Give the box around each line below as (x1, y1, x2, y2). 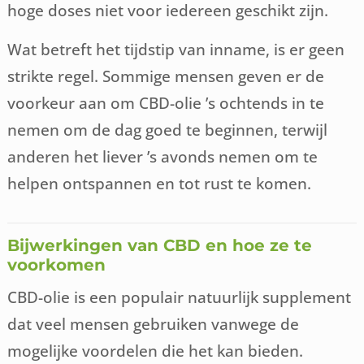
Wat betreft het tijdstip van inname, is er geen (7, 39, 345, 60)
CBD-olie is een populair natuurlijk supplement (7, 287, 352, 308)
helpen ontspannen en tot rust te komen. (7, 173, 312, 194)
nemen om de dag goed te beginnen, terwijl (7, 119, 328, 141)
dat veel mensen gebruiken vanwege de (7, 314, 300, 335)
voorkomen (7, 255, 106, 275)
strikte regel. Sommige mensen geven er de (7, 66, 325, 87)
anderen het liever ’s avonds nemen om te (7, 146, 318, 167)
